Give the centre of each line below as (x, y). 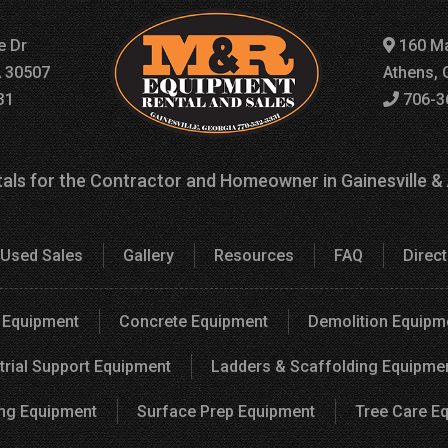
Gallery (148, 255)
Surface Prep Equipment (226, 411)
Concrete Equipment (193, 321)
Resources (254, 255)
